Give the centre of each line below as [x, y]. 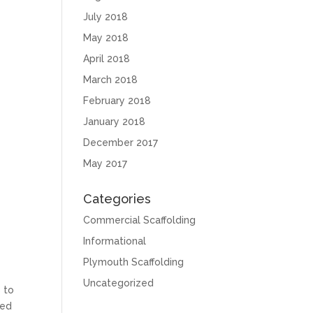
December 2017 [121, 143]
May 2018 [106, 38]
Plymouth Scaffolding [134, 262]
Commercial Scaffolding [140, 220]
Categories [117, 199]
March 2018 [111, 80]
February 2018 [117, 101]
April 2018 [107, 59]
